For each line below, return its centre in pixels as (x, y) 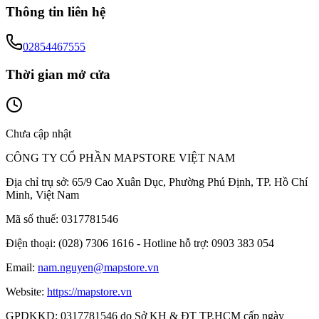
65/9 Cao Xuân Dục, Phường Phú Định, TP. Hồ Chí (190, 182)
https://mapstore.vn (89, 291)
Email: (20, 267)
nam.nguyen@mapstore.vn (98, 267)
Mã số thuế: (32, 219)
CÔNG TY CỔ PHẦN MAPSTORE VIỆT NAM (120, 157)
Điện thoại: (31, 243)
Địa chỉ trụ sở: (37, 182)
